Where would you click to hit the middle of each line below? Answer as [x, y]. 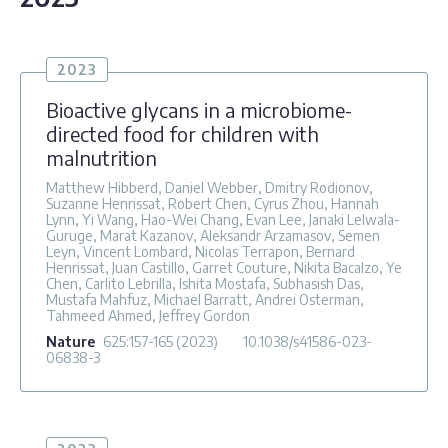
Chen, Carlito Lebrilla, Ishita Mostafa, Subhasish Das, [205, 283]
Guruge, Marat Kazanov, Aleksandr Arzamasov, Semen [213, 235]
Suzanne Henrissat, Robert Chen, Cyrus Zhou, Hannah [212, 203]
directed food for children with [182, 133]
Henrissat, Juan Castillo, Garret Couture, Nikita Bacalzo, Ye [224, 267]
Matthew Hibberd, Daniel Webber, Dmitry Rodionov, [209, 187]
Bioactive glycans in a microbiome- [199, 109]
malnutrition [101, 157]
